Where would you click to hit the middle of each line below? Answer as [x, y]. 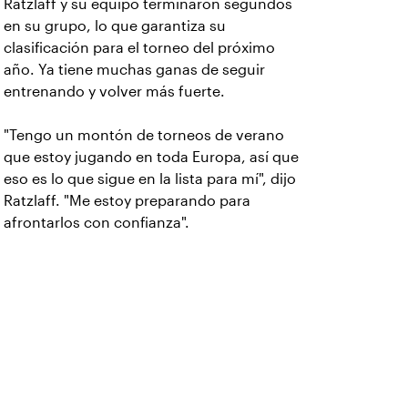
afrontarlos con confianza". [97, 223]
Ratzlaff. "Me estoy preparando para [127, 201]
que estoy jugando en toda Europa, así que [151, 157]
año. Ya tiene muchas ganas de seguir [134, 70]
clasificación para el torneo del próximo [139, 48]
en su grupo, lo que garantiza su [115, 26]
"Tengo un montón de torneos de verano [144, 135]
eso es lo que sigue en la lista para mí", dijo [150, 179]
